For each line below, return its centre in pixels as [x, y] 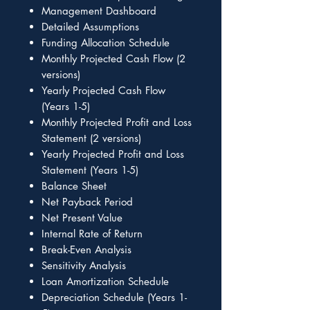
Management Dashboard [99, 10]
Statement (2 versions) [91, 138]
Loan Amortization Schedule [105, 281]
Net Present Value [82, 217]
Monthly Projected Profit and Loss [117, 122]
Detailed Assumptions [90, 26]
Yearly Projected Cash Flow [103, 90]
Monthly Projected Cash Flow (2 [113, 58]
